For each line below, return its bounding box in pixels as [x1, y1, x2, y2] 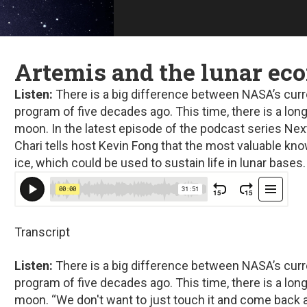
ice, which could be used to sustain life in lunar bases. [14, 156, 306, 170]
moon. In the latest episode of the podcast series [14, 121, 284, 136]
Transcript [14, 225, 70, 239]
